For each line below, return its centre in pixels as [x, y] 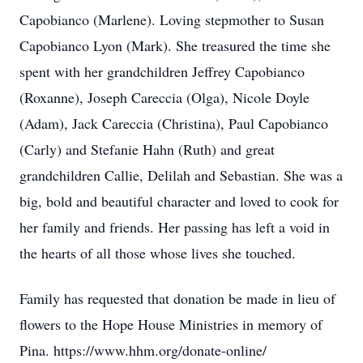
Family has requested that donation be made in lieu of [177, 298]
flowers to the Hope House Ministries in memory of [171, 324]
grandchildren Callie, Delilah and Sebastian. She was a [181, 175]
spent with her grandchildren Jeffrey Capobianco [162, 71]
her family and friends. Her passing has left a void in [175, 227]
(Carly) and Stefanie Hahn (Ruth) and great [147, 149]
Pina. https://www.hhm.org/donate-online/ [143, 350]
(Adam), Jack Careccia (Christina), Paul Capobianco [174, 123]
